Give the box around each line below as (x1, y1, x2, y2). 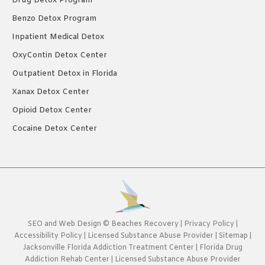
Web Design (58, 219, 101, 230)
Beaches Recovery (111, 219, 179, 230)
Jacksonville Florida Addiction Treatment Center (22, 243, 194, 253)
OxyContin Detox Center (12, 50, 107, 61)
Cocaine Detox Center (12, 124, 97, 134)
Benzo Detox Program (12, 14, 96, 24)
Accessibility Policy (14, 231, 84, 241)
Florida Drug (199, 243, 243, 253)
